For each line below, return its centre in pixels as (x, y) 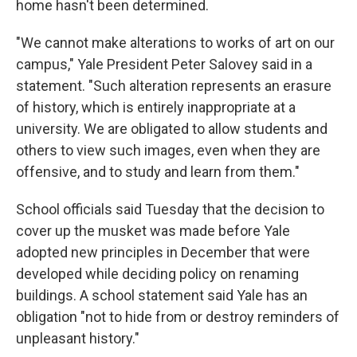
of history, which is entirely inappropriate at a (156, 107)
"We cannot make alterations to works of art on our (175, 43)
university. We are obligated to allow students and (172, 129)
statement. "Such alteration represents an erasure (174, 86)
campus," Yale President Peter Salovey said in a (164, 64)
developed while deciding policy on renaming (157, 274)
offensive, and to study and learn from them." (158, 172)
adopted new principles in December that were (163, 252)
